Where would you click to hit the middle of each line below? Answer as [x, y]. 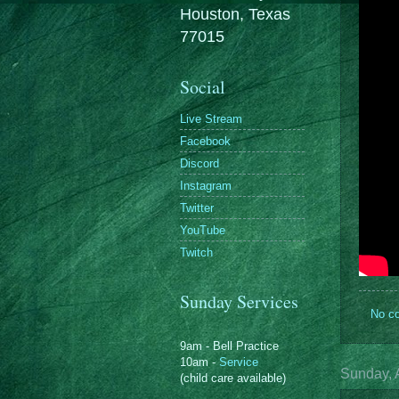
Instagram [206, 185]
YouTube [203, 230]
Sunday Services [239, 301]
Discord [199, 163]
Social [203, 87]
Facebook [205, 141]
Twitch [196, 252]
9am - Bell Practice [229, 346]
